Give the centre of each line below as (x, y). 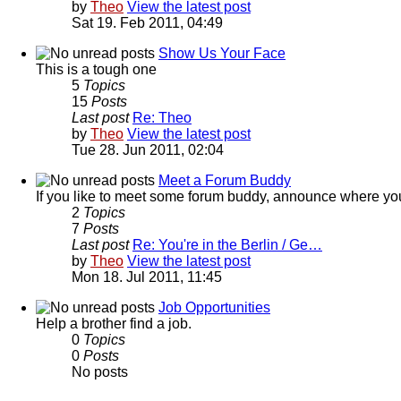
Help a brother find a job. (114, 323)
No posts (100, 371)
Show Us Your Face (222, 53)
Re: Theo (162, 117)
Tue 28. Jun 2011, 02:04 (148, 149)
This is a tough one (96, 69)
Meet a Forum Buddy (225, 180)
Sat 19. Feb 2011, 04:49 (147, 22)
